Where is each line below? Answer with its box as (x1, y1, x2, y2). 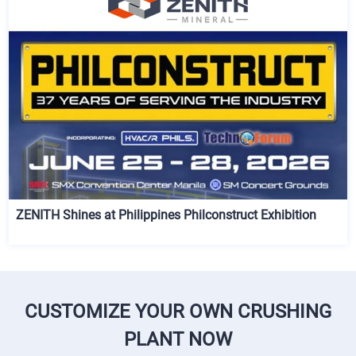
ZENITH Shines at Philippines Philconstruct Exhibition (16, 207, 317, 223)
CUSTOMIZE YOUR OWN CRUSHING (25, 300, 331, 323)
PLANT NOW (124, 327, 232, 350)
